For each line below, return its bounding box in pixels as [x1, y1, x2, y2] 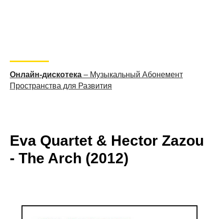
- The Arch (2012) [10, 150, 129, 166]
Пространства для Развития [10, 82, 112, 90]
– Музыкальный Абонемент [82, 70, 183, 79]
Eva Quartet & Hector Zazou [10, 132, 204, 149]
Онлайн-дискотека [10, 70, 82, 79]
